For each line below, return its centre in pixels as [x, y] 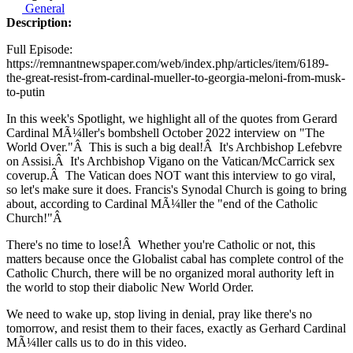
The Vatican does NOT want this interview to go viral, [201, 176]
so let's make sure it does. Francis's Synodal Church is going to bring [176, 190]
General [43, 9]
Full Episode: [39, 50]
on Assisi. [30, 162]
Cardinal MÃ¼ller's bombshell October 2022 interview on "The [165, 133]
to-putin [26, 92]
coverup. [28, 176]
